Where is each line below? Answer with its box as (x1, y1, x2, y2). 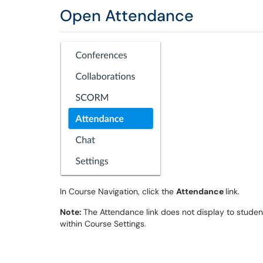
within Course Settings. (60, 218, 151, 229)
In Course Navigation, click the (60, 186, 176, 197)
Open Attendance (60, 5, 194, 26)
